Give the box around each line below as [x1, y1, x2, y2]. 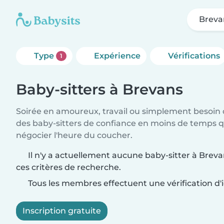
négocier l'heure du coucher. [16, 130, 132, 140]
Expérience [93, 51, 140, 60]
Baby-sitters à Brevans [16, 80, 183, 98]
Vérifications [167, 51, 220, 60]
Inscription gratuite [22, 206, 101, 215]
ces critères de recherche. [16, 162, 121, 172]
